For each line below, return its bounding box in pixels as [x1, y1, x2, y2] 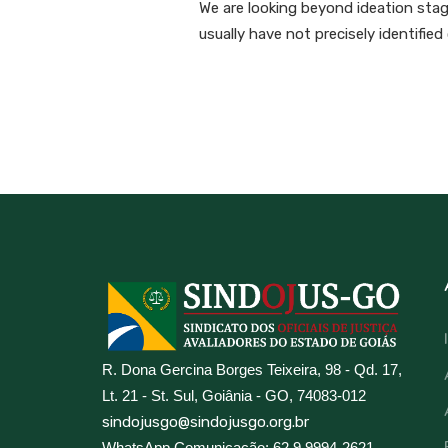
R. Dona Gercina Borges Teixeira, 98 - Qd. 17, [102, 360, 402, 378]
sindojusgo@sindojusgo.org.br [102, 412, 309, 431]
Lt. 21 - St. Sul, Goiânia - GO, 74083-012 [102, 386, 366, 404]
